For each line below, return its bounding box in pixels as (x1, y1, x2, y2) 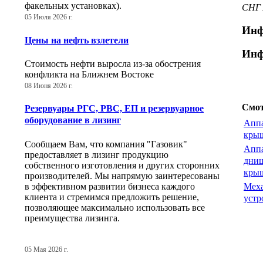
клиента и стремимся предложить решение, (25, 191, 199, 202)
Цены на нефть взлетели (25, 35, 129, 45)
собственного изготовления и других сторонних (25, 160, 220, 170)
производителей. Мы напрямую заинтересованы (25, 170, 220, 181)
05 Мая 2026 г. (25, 245, 68, 253)
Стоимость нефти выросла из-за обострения (25, 58, 201, 69)
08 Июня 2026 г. (25, 82, 73, 89)
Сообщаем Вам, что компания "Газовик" (25, 139, 187, 149)
